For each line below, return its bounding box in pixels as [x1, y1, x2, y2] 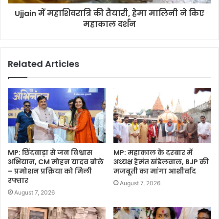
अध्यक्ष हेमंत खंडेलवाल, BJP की [113, 157, 209, 167]
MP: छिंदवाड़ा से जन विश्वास [8, 148, 92, 158]
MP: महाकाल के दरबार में [113, 148, 193, 158]
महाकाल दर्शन [83, 19, 136, 30]
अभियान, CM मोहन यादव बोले [8, 157, 104, 167]
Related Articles [8, 58, 79, 70]
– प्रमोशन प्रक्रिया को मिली [8, 166, 92, 176]
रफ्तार [8, 175, 28, 186]
